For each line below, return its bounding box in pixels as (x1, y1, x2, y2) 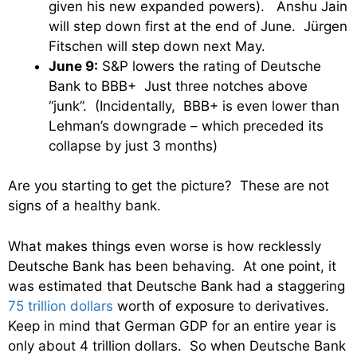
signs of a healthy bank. (8, 198, 161, 214)
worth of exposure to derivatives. (113, 297, 333, 314)
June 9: (49, 57, 98, 74)
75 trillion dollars (8, 297, 113, 314)
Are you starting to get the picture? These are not (8, 178, 329, 194)
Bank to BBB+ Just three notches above (49, 77, 308, 94)
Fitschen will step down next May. (49, 37, 265, 54)
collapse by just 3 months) (49, 137, 218, 154)
